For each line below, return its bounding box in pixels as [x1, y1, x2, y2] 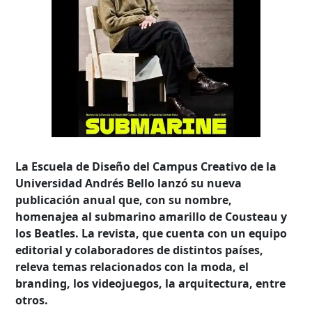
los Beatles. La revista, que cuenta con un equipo [15, 225, 288, 241]
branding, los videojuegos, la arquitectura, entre [15, 275, 286, 291]
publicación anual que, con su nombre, [15, 192, 233, 208]
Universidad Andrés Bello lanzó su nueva [15, 175, 242, 191]
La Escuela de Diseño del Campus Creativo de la [15, 158, 277, 174]
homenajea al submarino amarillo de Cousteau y [15, 208, 288, 224]
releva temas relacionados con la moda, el [15, 258, 249, 274]
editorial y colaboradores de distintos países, [15, 242, 264, 258]
